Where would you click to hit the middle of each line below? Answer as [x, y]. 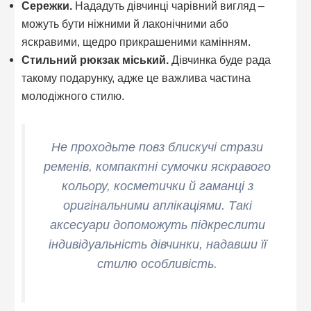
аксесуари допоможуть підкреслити [157, 225]
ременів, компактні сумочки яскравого [157, 167]
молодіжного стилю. [73, 96]
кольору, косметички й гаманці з [157, 186]
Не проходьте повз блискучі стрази [157, 148]
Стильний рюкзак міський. [95, 60]
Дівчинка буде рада [220, 60]
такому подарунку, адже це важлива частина [136, 78]
